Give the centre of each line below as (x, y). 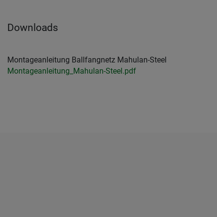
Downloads (33, 28)
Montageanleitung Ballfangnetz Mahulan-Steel (87, 60)
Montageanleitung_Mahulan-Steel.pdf (72, 71)
